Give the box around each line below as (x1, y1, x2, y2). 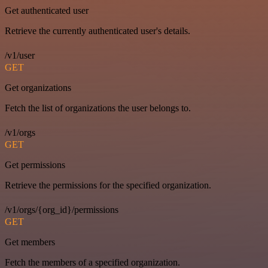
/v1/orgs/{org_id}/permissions (5, 205, 118, 215)
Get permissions (5, 160, 65, 170)
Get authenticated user (5, 5, 89, 16)
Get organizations (5, 83, 71, 93)
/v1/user (5, 50, 35, 61)
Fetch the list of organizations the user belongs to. (5, 103, 191, 114)
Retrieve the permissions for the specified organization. (5, 180, 211, 191)
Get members (5, 237, 55, 248)
